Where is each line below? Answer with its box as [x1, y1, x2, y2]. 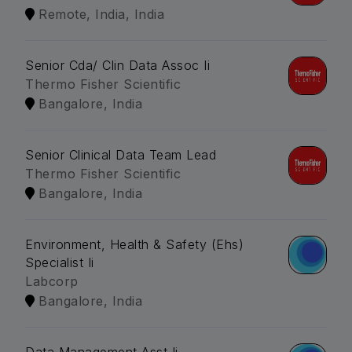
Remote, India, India [38, 6, 164, 23]
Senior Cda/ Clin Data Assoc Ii [25, 57, 210, 74]
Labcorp [25, 273, 79, 290]
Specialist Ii [25, 255, 94, 271]
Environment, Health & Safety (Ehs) [25, 236, 244, 253]
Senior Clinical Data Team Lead [25, 147, 216, 163]
